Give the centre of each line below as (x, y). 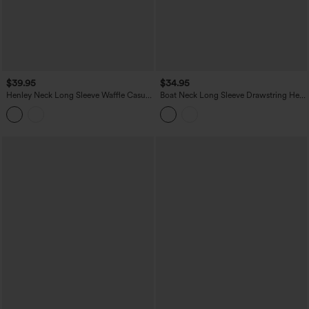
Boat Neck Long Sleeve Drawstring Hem (233, 96)
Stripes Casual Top (193, 105)
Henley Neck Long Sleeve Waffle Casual (79, 96)
